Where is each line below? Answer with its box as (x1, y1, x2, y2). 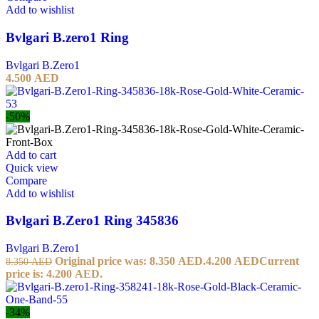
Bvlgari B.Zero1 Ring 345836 (6, 213, 179, 229)
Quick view (6, 161, 58, 174)
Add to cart (6, 148, 56, 161)
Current (259, 255, 299, 268)
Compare (6, 174, 47, 187)
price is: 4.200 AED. (6, 268, 103, 281)
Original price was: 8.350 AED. (55, 255, 206, 268)
